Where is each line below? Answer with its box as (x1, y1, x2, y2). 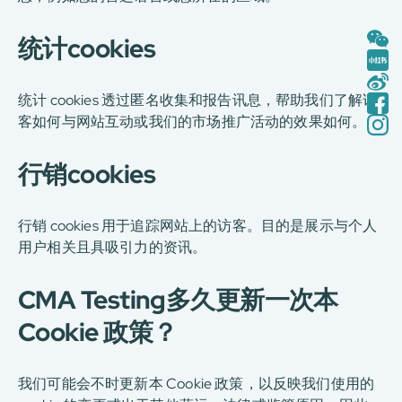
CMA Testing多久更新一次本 (18, 283, 338, 317)
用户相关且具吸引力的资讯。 (18, 238, 207, 257)
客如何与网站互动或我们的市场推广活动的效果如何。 (18, 112, 367, 131)
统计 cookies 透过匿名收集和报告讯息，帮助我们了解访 (18, 91, 378, 109)
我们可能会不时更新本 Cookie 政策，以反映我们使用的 (18, 374, 375, 393)
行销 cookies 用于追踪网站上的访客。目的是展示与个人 (18, 216, 378, 235)
